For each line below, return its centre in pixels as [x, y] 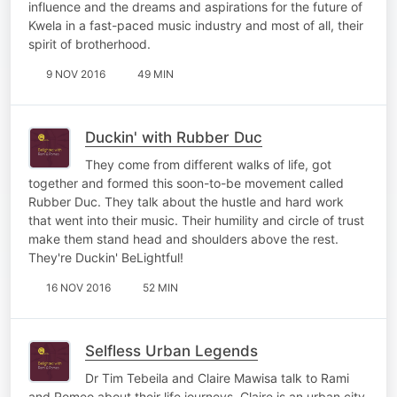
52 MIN [160, 287]
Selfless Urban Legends [171, 350]
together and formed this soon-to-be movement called [186, 183]
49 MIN [156, 74]
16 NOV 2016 [78, 287]
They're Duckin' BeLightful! [106, 257]
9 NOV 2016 [76, 74]
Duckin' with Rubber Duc [174, 137]
